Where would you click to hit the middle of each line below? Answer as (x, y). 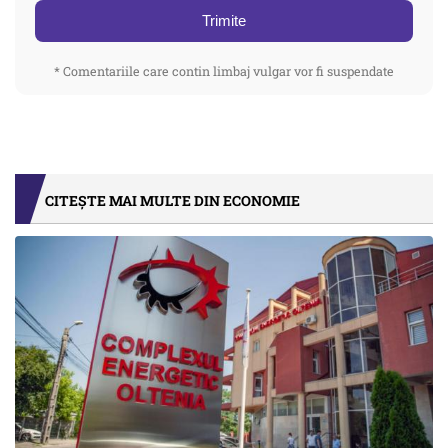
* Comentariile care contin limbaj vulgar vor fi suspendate (224, 71)
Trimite (224, 21)
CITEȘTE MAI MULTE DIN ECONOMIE (172, 201)
